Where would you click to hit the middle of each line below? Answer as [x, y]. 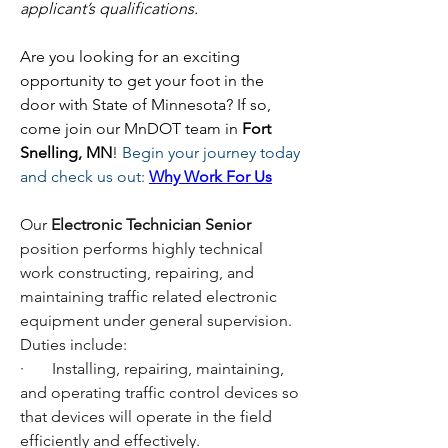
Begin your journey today [211, 152]
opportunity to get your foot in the [142, 80]
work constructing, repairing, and [137, 272]
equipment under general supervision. [156, 320]
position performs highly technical [141, 248]
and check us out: [82, 176]
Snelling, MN [66, 152]
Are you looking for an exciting [130, 56]
